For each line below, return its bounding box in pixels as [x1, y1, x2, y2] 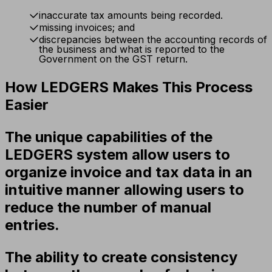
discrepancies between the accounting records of [39, 33, 267, 46]
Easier [5, 95, 49, 114]
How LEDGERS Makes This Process [5, 78, 253, 96]
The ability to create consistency [5, 248, 237, 266]
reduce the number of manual [5, 198, 211, 216]
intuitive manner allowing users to [5, 180, 244, 199]
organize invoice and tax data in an [5, 163, 253, 181]
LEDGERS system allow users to [5, 145, 230, 163]
